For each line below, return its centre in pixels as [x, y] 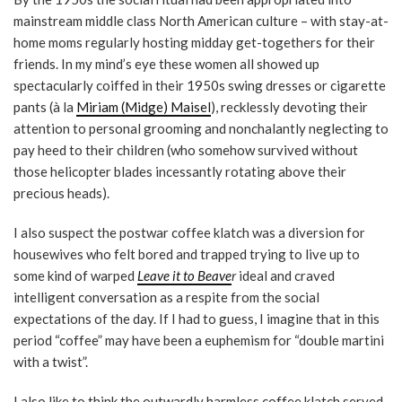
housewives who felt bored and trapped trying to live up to [187, 254]
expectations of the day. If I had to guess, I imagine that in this [197, 319]
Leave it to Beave [184, 275]
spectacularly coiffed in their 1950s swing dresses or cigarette [200, 85]
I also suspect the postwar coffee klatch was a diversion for [189, 232]
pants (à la [45, 107]
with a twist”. [51, 362]
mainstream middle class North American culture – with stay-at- [201, 21]
